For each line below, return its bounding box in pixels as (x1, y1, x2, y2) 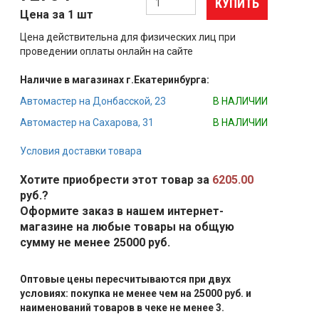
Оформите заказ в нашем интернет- (19, 204, 224, 218)
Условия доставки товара (19, 145, 142, 157)
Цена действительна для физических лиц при (19, 31, 236, 43)
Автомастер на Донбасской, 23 (19, 95, 166, 107)
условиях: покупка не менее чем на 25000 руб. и (19, 288, 251, 299)
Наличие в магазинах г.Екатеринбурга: (19, 74, 209, 85)
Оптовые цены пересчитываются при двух (19, 273, 231, 285)
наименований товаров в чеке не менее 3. (19, 302, 224, 313)
